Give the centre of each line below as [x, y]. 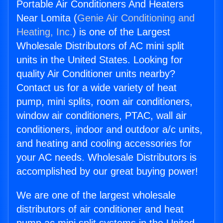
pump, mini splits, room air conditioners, [105, 102]
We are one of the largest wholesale [96, 195]
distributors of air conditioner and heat [100, 209]
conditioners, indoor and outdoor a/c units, [110, 130]
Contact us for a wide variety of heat [97, 88]
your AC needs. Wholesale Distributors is [107, 158]
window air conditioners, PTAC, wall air [102, 116]
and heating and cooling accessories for [104, 144]
